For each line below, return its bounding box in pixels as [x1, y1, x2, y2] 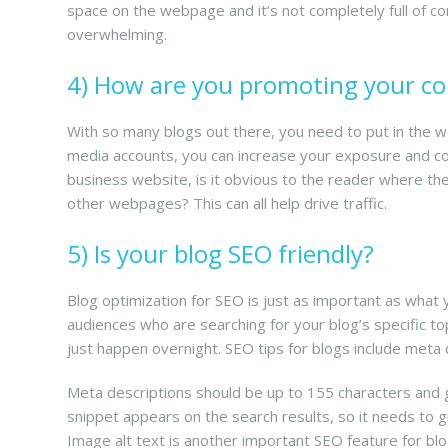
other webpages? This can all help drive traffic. [67, 193, 388, 213]
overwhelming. [67, 24, 168, 44]
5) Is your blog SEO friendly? [67, 237, 375, 270]
